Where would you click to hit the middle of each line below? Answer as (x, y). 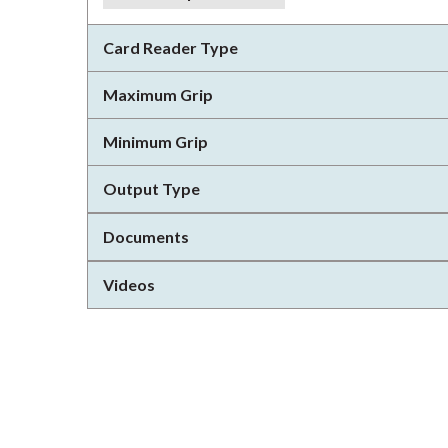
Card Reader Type (170, 47)
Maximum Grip (158, 94)
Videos (129, 284)
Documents (146, 236)
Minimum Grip (155, 141)
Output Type (151, 188)
